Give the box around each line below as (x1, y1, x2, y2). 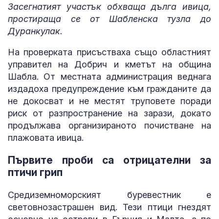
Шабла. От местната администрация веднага (8, 71, 211, 82)
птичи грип (8, 166, 63, 178)
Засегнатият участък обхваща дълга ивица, (8, 1, 211, 12)
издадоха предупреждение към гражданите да (8, 83, 211, 94)
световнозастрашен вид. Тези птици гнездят (8, 201, 211, 212)
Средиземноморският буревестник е (8, 189, 211, 200)
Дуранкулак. (8, 25, 63, 36)
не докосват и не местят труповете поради (8, 95, 211, 106)
